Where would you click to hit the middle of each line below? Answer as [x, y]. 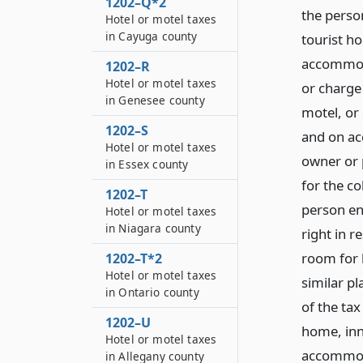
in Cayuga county [152, 36]
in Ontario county [152, 292]
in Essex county [147, 164]
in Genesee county [155, 100]
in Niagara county [153, 228]
